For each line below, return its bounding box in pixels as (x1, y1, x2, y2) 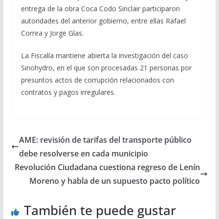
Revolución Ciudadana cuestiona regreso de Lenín (15, 162, 200, 173)
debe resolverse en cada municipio (19, 148, 148, 159)
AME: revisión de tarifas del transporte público (19, 134, 192, 146)
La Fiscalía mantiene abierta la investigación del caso (21, 51, 188, 61)
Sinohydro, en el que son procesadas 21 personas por (21, 63, 192, 73)
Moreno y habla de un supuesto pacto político (29, 175, 200, 187)
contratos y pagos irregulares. (21, 88, 115, 97)
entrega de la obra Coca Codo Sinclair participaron (21, 4, 180, 14)
